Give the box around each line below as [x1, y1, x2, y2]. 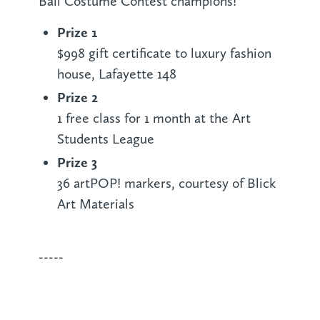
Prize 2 [56, 89, 98, 106]
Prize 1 [56, 24, 97, 41]
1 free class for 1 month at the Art [56, 110, 251, 127]
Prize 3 [56, 154, 97, 171]
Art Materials [56, 196, 134, 213]
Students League [56, 131, 154, 148]
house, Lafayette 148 [56, 66, 176, 83]
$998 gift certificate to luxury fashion [56, 45, 271, 62]
